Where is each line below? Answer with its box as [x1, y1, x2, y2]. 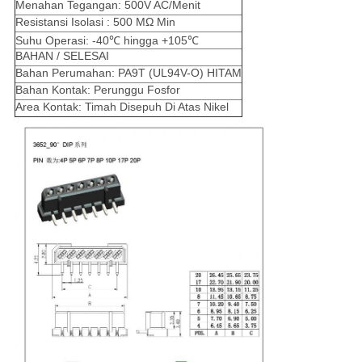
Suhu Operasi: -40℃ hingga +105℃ [15, 34, 199, 48]
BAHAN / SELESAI [15, 49, 109, 63]
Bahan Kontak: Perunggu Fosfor [15, 83, 180, 97]
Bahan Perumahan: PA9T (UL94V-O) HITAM [15, 66, 242, 80]
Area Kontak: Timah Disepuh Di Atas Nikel [15, 100, 229, 114]
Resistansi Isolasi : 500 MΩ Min [15, 15, 175, 29]
